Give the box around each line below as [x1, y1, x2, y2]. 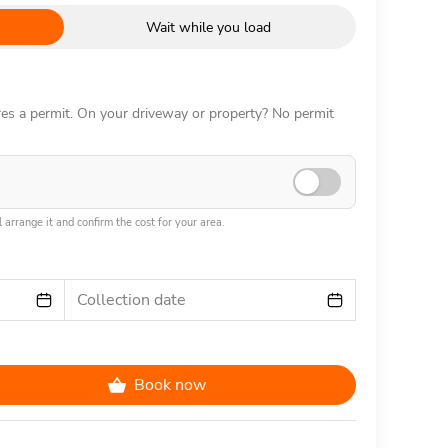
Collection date [76, 289, 186, 311]
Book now [133, 374, 206, 396]
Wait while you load [145, 17, 271, 37]
